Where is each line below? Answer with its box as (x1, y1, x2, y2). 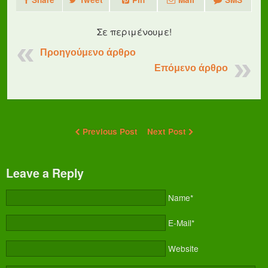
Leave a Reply (6, 164, 84, 181)
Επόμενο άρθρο (154, 62, 228, 73)
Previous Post (80, 125, 140, 137)
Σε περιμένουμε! (96, 25, 172, 38)
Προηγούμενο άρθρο (40, 47, 136, 57)
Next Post (147, 125, 188, 137)
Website (167, 242, 199, 254)
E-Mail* (167, 217, 194, 229)
